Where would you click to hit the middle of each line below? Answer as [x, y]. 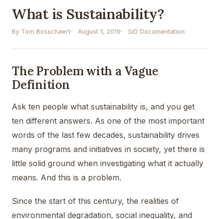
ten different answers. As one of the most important [108, 120]
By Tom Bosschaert [41, 31]
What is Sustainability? [88, 14]
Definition [41, 85]
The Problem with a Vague [85, 71]
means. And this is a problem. [66, 177]
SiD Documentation [156, 31]
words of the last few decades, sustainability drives [106, 135]
